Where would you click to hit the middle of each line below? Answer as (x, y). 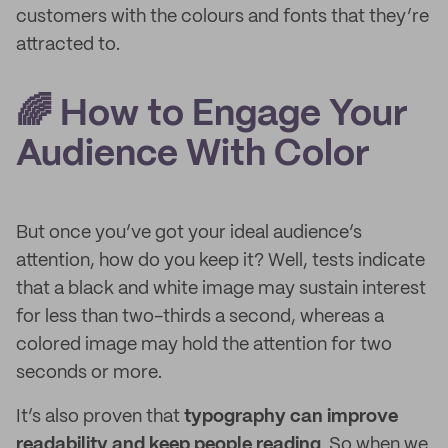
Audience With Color (192, 155)
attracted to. (68, 45)
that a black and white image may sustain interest (221, 289)
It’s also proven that (100, 417)
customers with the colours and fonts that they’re (222, 17)
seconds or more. (89, 373)
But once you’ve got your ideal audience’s (189, 233)
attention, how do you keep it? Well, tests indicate (220, 261)
